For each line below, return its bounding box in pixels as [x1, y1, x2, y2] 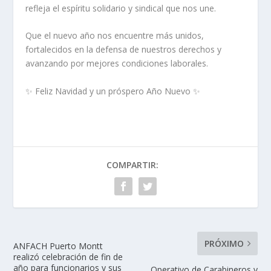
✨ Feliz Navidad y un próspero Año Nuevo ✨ [25, 85, 201, 97]
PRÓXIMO [204, 237, 244, 249]
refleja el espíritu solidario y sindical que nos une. [25, 2, 217, 14]
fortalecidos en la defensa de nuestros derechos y [25, 44, 222, 56]
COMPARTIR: [106, 158, 158, 171]
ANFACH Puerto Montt [13, 240, 103, 252]
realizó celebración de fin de [13, 250, 123, 263]
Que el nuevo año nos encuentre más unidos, [25, 30, 204, 42]
